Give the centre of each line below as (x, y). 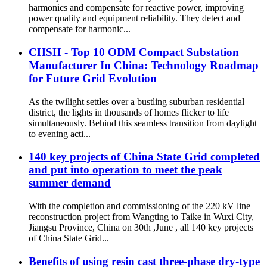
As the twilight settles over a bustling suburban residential (136, 101)
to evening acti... (60, 133)
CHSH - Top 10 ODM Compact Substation (134, 52)
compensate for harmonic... (80, 29)
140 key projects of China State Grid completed (144, 157)
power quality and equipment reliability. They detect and (134, 18)
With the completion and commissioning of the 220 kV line (139, 206)
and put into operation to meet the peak (125, 170)
